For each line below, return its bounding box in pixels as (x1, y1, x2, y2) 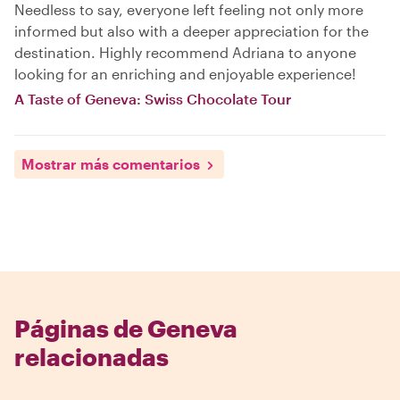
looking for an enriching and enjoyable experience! (14, 64, 356, 82)
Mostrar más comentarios (21, 154, 200, 172)
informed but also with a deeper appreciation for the (14, 21, 369, 39)
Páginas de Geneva (14, 313, 237, 342)
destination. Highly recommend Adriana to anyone (14, 43, 356, 61)
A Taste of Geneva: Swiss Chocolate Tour (14, 89, 291, 107)
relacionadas (14, 342, 169, 371)
